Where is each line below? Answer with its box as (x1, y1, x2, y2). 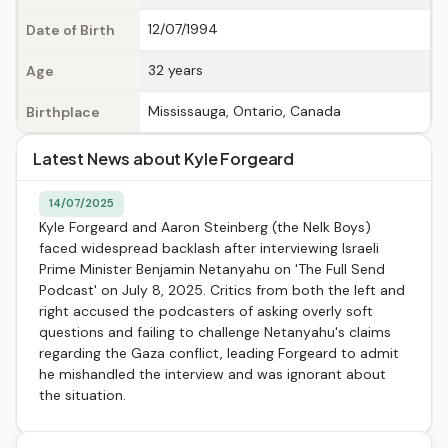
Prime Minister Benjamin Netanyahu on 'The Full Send (39, 260, 385, 278)
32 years (148, 61, 203, 79)
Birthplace (26, 103, 100, 121)
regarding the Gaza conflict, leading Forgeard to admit (39, 344, 399, 362)
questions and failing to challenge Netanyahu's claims (39, 323, 391, 341)
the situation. (39, 386, 126, 404)
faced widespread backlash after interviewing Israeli (39, 239, 379, 257)
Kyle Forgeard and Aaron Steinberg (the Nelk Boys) (39, 218, 371, 236)
